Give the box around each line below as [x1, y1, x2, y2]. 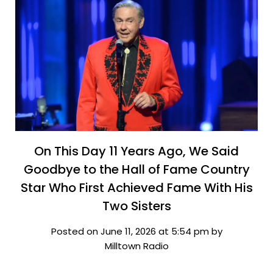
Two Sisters [102, 197, 171, 214]
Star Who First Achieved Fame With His [20, 179, 253, 196]
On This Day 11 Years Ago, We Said [34, 142, 239, 160]
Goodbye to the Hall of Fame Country [23, 160, 250, 178]
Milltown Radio [104, 239, 169, 252]
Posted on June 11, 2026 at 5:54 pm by [51, 224, 222, 238]
